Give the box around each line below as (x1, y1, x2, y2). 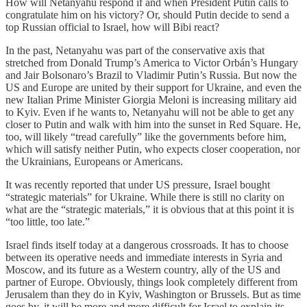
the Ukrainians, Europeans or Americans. (5, 155, 183, 167)
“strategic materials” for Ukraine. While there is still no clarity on (5, 191, 284, 203)
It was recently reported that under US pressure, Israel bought (5, 178, 270, 191)
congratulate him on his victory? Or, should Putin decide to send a (5, 8, 289, 21)
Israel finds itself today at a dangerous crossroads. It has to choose (5, 238, 288, 251)
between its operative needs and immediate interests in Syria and (5, 251, 282, 263)
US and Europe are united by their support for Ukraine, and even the (5, 81, 302, 93)
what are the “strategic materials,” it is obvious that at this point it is (5, 203, 294, 215)
